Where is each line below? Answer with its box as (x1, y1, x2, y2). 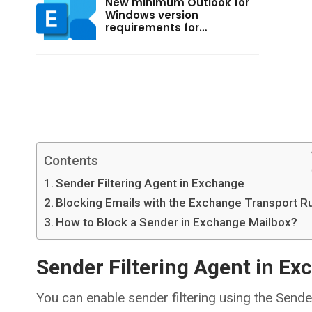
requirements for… (105, 19, 207, 35)
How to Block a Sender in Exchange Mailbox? (56, 215, 298, 230)
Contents (44, 153, 98, 169)
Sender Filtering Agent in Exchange (56, 176, 245, 191)
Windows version (105, 7, 198, 22)
